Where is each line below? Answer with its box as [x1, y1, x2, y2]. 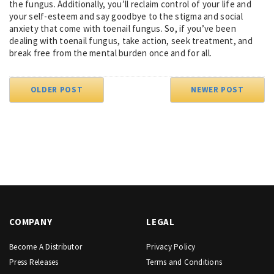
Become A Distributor [9, 241, 83, 252]
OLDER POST [30, 84, 83, 95]
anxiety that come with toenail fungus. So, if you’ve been [9, 22, 236, 34]
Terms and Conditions [146, 256, 223, 267]
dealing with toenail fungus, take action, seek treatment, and [9, 34, 253, 46]
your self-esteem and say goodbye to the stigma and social [9, 10, 243, 22]
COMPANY [9, 215, 53, 228]
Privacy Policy [146, 241, 196, 252]
